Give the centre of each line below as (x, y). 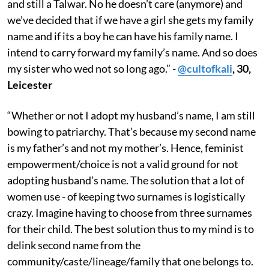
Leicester (30, 84)
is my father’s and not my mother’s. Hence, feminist (125, 147)
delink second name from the (74, 245)
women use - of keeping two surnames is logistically (126, 196)
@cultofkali (205, 68)
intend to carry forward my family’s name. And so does (132, 52)
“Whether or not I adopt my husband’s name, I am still (131, 115)
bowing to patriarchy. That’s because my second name (131, 131)
